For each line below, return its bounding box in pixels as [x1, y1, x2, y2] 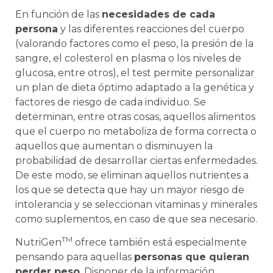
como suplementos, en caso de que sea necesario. [15, 213, 257, 225]
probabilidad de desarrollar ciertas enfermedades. [15, 155, 258, 167]
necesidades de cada [102, 9, 215, 21]
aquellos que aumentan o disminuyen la [15, 140, 213, 152]
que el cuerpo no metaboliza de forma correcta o [15, 126, 257, 138]
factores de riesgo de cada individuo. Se [15, 96, 206, 108]
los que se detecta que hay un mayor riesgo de [15, 184, 244, 196]
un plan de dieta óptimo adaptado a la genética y [15, 82, 254, 94]
